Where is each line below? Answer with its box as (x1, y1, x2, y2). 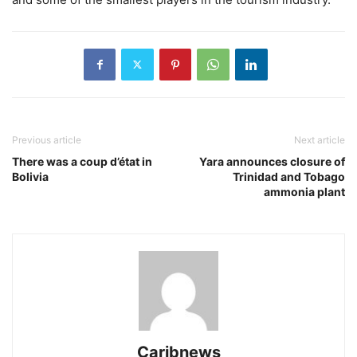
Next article (294, 133, 345, 146)
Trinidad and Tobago (233, 169, 345, 183)
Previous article (12, 133, 81, 146)
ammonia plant (264, 184, 345, 198)
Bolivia (12, 169, 49, 183)
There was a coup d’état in (12, 154, 152, 168)
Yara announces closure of (199, 154, 345, 168)
